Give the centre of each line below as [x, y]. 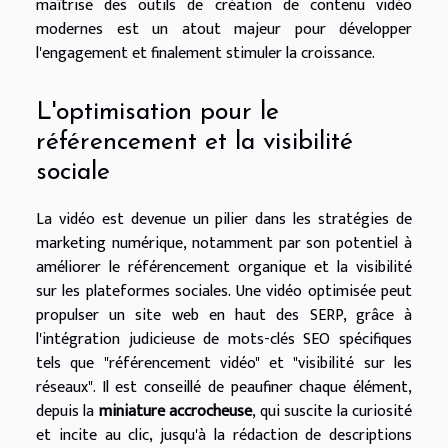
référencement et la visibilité [194, 142]
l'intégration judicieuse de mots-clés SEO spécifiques [224, 339]
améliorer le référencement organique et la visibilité [224, 267]
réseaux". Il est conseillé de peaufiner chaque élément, [224, 387]
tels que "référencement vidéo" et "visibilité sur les [224, 363]
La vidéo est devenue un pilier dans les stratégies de [224, 219]
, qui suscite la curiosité [332, 411]
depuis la [67, 411]
